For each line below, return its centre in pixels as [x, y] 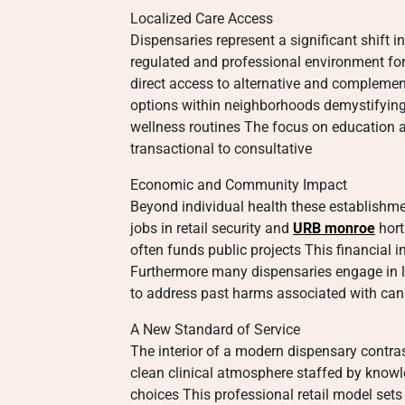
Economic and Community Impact [239, 185]
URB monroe [334, 228]
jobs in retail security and [212, 228]
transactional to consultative [221, 149]
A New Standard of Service [215, 330]
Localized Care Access [202, 19]
